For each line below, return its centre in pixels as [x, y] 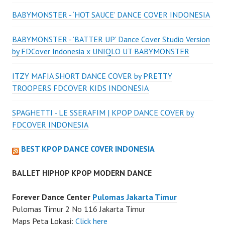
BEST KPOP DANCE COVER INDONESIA [88, 149]
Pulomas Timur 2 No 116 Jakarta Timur [79, 209]
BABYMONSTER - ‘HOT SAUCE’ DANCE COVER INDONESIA [111, 15]
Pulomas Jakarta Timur [135, 197]
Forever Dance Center [52, 197]
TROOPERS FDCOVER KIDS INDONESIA [80, 88]
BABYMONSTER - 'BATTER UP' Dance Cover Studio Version [111, 39]
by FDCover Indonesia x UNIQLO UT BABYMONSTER [101, 51]
